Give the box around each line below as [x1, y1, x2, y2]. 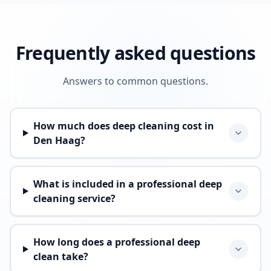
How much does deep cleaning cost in [33, 119, 214, 132]
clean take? [33, 250, 88, 263]
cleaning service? [33, 192, 116, 205]
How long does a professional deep [33, 235, 200, 249]
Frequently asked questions [15, 41, 256, 65]
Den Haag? [33, 134, 85, 147]
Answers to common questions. [63, 74, 208, 88]
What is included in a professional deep [33, 177, 222, 191]
